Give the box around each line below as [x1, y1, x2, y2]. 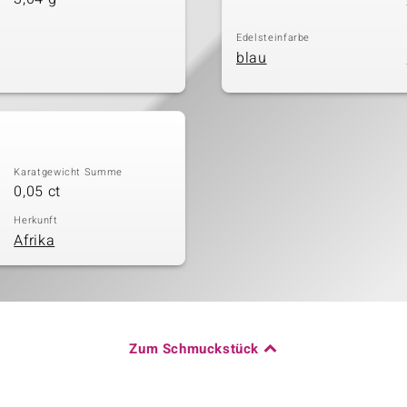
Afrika [14, 229, 55, 252]
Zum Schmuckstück [129, 338, 259, 359]
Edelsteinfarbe [236, 30, 311, 45]
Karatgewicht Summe [14, 164, 124, 180]
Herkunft [14, 213, 58, 228]
